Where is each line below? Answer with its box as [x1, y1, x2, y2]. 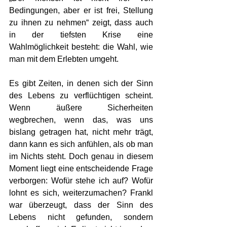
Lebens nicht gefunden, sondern [9, 213, 153, 221]
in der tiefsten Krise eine [9, 30, 153, 39]
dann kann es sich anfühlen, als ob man [9, 140, 153, 148]
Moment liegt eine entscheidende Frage [9, 164, 153, 173]
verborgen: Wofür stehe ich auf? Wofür [9, 176, 153, 185]
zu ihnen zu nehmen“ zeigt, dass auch [9, 18, 153, 27]
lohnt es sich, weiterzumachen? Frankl [9, 188, 153, 197]
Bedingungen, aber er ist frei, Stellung [9, 6, 153, 15]
